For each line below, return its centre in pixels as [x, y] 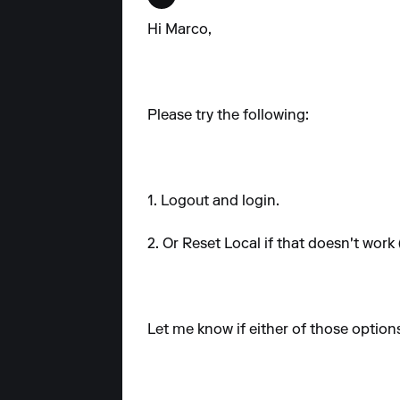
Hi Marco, [179, 30]
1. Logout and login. [213, 201]
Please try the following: [228, 116]
